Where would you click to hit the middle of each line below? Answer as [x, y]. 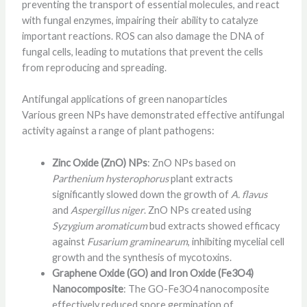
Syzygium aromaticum [99, 225]
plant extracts [200, 178]
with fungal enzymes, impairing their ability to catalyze [140, 20]
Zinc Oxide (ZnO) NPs [99, 162]
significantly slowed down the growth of [141, 194]
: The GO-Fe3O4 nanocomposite [196, 288]
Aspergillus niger [107, 210]
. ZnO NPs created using [197, 210]
